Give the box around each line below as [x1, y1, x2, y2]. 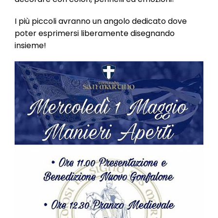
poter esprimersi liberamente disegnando [15, 28, 175, 39]
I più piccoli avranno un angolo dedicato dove [15, 16, 187, 27]
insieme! [15, 40, 46, 51]
